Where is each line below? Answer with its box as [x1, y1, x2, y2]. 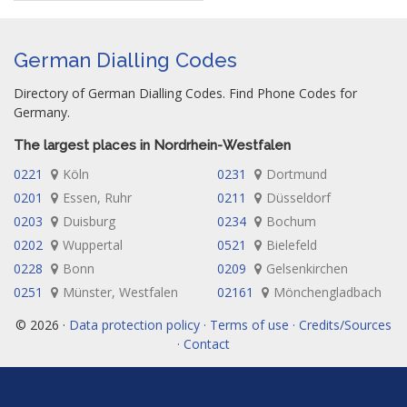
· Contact [177, 335, 230, 352]
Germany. [14, 104, 70, 121]
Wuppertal [63, 236, 123, 253]
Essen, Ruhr [63, 189, 132, 206]
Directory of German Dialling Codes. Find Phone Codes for [14, 84, 357, 102]
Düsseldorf [266, 189, 331, 206]
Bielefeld [266, 236, 317, 253]
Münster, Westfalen [63, 283, 178, 301]
